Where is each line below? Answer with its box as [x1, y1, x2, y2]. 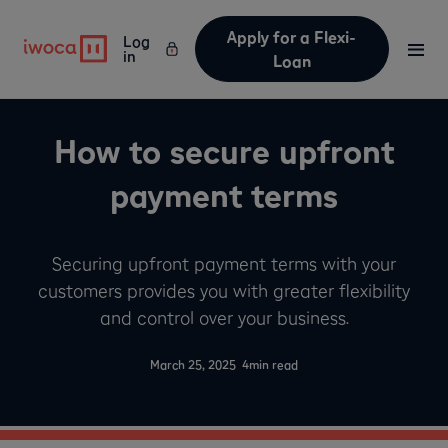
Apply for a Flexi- [227, 27, 357, 47]
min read [249, 357, 298, 373]
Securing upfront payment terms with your [52, 252, 396, 275]
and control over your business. [99, 306, 349, 329]
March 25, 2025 [150, 357, 236, 373]
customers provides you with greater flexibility [38, 279, 410, 302]
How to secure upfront [54, 131, 394, 172]
